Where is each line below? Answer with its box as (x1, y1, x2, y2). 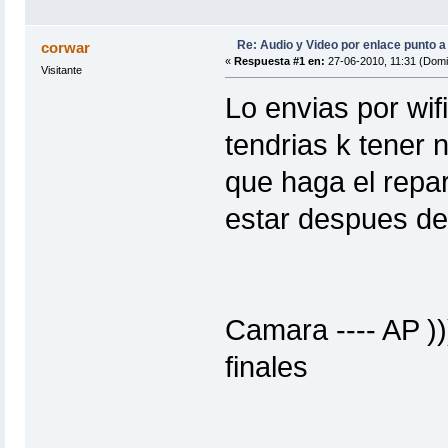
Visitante (40, 64, 82, 77)
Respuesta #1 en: (233, 55, 325, 68)
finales (224, 351, 308, 383)
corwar (41, 39, 91, 57)
